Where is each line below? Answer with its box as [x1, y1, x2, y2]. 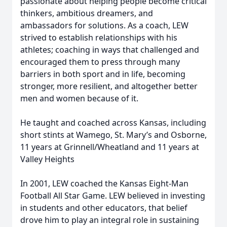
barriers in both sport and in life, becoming [20, 68, 185, 80]
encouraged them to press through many [20, 56, 180, 67]
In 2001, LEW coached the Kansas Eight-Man [20, 178, 188, 189]
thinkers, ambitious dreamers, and [20, 8, 153, 19]
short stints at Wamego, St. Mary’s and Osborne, [20, 129, 207, 140]
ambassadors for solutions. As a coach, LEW [20, 20, 188, 31]
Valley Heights [20, 154, 74, 165]
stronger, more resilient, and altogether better [20, 81, 198, 92]
